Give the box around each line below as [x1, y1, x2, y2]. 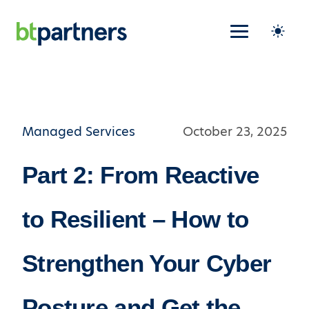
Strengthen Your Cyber [22, 250, 272, 277]
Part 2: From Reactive [22, 161, 259, 188]
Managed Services [22, 123, 135, 140]
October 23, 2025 [183, 123, 287, 140]
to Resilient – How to [22, 206, 249, 232]
